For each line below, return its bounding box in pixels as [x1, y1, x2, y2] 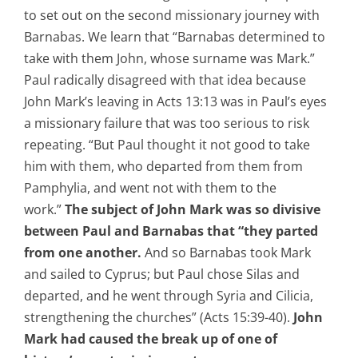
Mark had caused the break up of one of [24, 330, 277, 348]
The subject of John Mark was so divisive [65, 201, 320, 219]
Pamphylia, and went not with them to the [24, 179, 276, 197]
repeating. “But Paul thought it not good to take [24, 136, 310, 154]
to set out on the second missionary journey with [24, 6, 320, 25]
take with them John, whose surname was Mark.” [24, 50, 315, 68]
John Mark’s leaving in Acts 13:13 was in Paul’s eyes [24, 93, 327, 111]
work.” [24, 201, 65, 219]
